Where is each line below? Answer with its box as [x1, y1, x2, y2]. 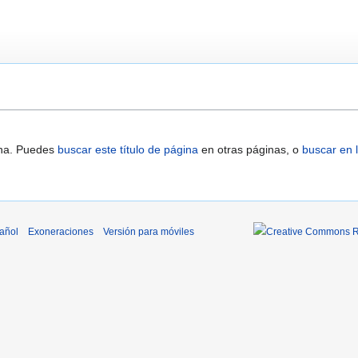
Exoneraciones [28, 225, 93, 237]
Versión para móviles [103, 225, 194, 237]
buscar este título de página [58, 142, 198, 156]
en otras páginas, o [198, 142, 302, 156]
